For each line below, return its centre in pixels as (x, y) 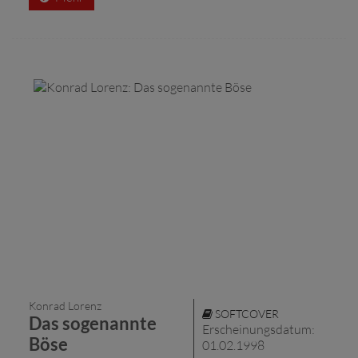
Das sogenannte (93, 323)
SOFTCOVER (246, 313)
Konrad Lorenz (65, 305)
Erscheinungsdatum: (259, 329)
